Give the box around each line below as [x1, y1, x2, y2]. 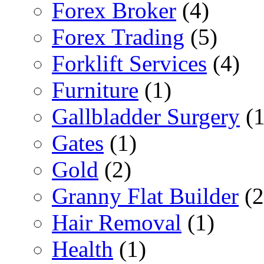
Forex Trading [52, 24, 184, 49]
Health [52, 236, 113, 262]
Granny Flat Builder [52, 183, 239, 209]
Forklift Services [52, 50, 207, 76]
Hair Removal [52, 209, 181, 235]
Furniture [52, 77, 138, 103]
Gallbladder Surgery [52, 103, 240, 129]
